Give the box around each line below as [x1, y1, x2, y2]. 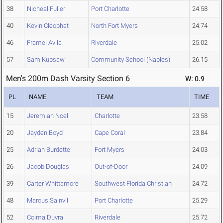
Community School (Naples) [91, 56, 170, 64]
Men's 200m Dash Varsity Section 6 [6, 74, 130, 84]
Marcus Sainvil [27, 197, 68, 205]
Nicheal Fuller [27, 5, 65, 13]
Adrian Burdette [27, 146, 70, 154]
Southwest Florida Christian [95, 180, 172, 188]
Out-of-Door [95, 163, 127, 171]
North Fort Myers [91, 22, 138, 30]
